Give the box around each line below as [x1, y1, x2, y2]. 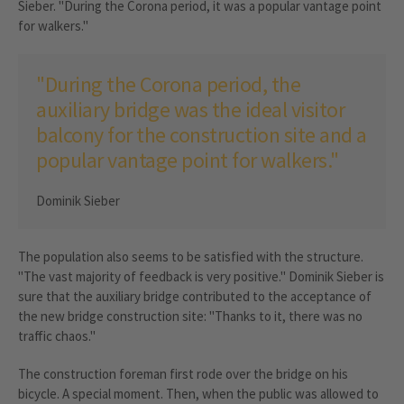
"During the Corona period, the [36, 69, 300, 98]
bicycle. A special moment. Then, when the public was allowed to [18, 384, 379, 402]
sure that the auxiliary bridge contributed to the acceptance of [18, 287, 372, 305]
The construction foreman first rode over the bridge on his [18, 364, 348, 382]
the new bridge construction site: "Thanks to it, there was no [18, 307, 363, 325]
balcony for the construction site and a [36, 120, 367, 149]
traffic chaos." [18, 326, 96, 344]
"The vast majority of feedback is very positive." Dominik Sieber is [18, 267, 384, 285]
